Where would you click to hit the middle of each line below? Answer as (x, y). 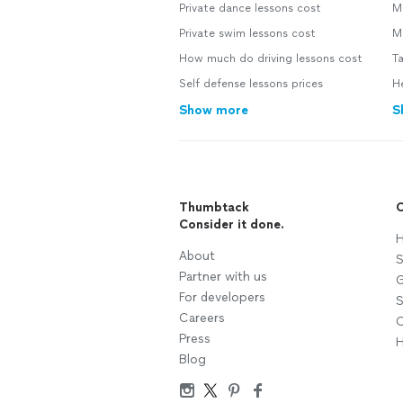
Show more (214, 110)
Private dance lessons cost (250, 8)
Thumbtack (214, 207)
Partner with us (223, 277)
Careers (202, 318)
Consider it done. (232, 224)
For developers (222, 297)
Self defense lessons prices (251, 84)
